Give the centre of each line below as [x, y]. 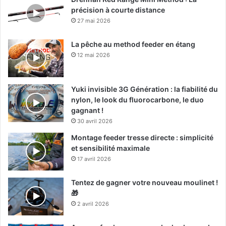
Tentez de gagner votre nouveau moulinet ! [145, 182]
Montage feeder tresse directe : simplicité [142, 137]
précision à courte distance [118, 10]
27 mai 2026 [94, 20]
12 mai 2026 [94, 55]
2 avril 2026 [93, 204]
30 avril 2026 [95, 121]
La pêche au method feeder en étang [133, 44]
